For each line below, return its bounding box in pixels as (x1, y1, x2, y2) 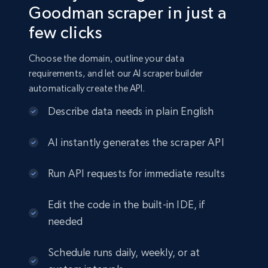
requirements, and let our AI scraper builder (29, 68, 203, 80)
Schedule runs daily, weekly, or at (48, 246, 200, 259)
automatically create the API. (29, 83, 145, 95)
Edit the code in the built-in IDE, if (48, 198, 205, 211)
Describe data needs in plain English (48, 105, 214, 118)
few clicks (29, 23, 102, 42)
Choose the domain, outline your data (29, 53, 184, 65)
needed (48, 215, 83, 228)
